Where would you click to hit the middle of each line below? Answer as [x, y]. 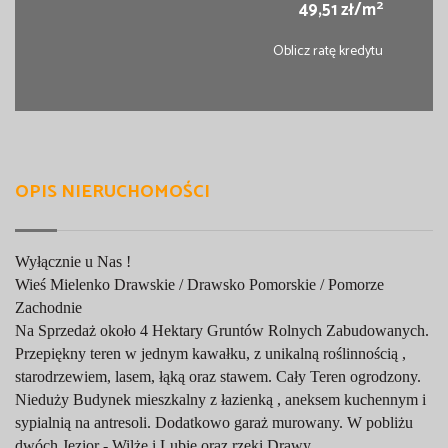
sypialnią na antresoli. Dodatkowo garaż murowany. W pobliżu [214, 423]
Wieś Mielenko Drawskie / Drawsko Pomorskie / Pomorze [199, 285]
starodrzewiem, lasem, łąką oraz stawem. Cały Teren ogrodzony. [218, 377]
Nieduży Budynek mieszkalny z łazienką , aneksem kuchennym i [220, 400]
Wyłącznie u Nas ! [75, 262]
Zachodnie [50, 308]
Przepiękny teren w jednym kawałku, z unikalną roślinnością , [210, 354]
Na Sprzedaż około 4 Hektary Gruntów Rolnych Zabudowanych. [222, 331]
